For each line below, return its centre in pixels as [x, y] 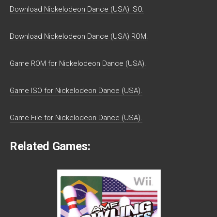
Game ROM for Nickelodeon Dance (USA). [78, 64]
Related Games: [50, 147]
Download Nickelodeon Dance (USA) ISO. [77, 9]
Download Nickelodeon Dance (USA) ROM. [79, 37]
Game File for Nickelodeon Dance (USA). [76, 118]
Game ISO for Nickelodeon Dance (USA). [76, 91]
